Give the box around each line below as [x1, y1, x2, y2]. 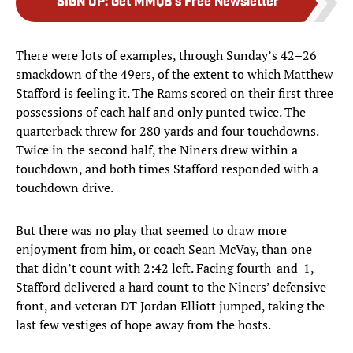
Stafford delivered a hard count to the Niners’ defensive [16, 278, 326, 296]
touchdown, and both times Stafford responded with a [16, 160, 318, 178]
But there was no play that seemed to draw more [16, 221, 287, 240]
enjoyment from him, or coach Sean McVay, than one [16, 240, 312, 258]
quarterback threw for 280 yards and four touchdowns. [16, 122, 318, 140]
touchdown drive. [16, 179, 113, 197]
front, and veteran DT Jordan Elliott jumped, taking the [16, 297, 325, 315]
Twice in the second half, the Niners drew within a [16, 141, 298, 159]
